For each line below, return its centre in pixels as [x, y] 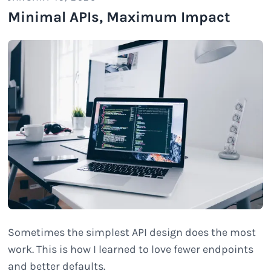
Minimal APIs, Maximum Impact [119, 17]
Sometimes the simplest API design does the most [132, 233]
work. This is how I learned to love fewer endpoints [131, 250]
